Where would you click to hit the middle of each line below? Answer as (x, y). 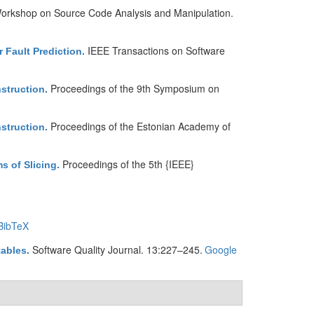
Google (220, 250)
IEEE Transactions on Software (156, 50)
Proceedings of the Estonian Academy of (141, 126)
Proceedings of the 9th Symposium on (135, 88)
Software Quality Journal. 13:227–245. (117, 250)
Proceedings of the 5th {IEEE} (128, 164)
